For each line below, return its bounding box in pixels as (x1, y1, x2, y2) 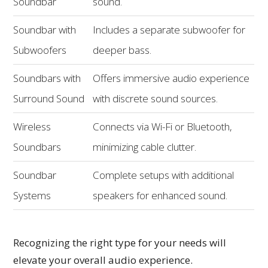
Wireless (13, 119, 51, 133)
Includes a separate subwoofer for (93, 22, 246, 36)
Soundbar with (13, 22, 77, 36)
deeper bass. (93, 42, 152, 57)
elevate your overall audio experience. (13, 252, 193, 267)
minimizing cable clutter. (93, 139, 197, 154)
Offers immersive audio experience (93, 71, 250, 85)
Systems (13, 188, 51, 202)
